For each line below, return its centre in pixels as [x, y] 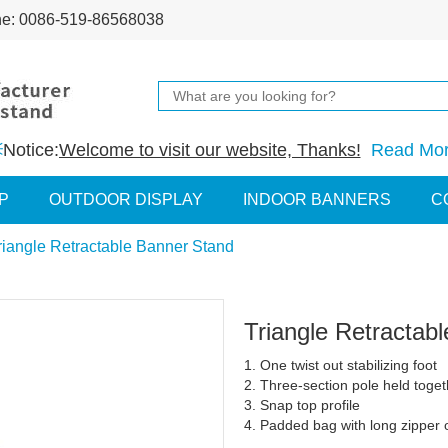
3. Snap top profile [302, 405]
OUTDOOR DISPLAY [126, 199]
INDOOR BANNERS [317, 199]
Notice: [30, 150]
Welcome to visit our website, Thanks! [209, 150]
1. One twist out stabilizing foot [340, 365]
